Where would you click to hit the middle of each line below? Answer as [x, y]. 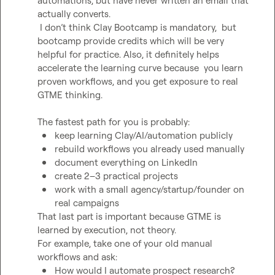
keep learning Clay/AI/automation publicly [144, 135]
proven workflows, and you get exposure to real [138, 81]
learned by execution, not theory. [107, 230]
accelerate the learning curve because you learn [141, 68]
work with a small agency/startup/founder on [150, 189]
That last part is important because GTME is [130, 216]
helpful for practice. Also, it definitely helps [129, 54]
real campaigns [87, 203]
